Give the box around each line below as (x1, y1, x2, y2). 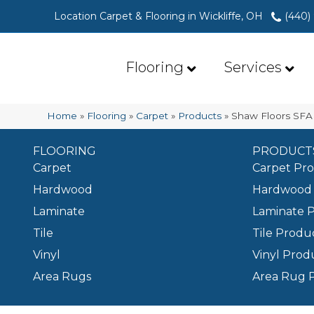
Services (224, 59, 282, 76)
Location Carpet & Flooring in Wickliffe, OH (54, 10, 264, 22)
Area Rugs (33, 270, 91, 284)
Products (178, 110, 222, 122)
